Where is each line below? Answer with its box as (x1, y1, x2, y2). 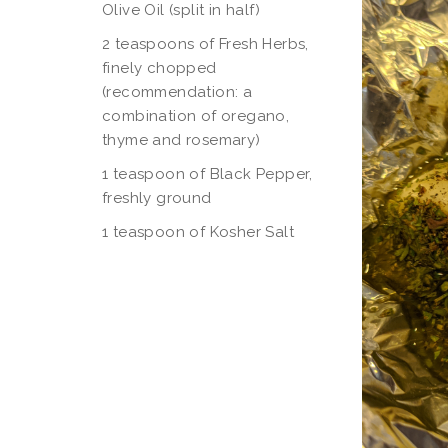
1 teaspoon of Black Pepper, (102, 165, 313, 183)
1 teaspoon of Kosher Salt (102, 223, 294, 241)
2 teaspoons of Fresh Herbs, (102, 35, 309, 53)
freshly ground (102, 189, 212, 207)
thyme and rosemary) (102, 131, 261, 149)
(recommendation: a (102, 83, 253, 101)
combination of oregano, (102, 107, 290, 125)
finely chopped (102, 59, 217, 77)
